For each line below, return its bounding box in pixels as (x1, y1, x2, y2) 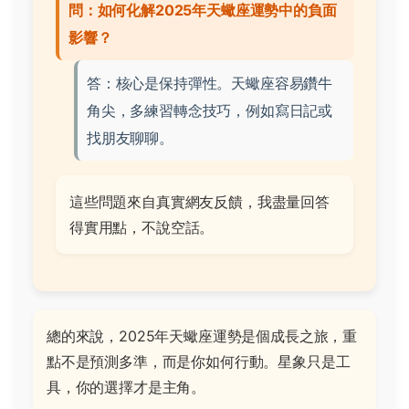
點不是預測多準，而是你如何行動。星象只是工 (47, 352, 351, 372)
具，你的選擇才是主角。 (47, 378, 206, 397)
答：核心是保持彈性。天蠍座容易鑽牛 (87, 74, 333, 93)
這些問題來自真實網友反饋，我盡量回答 (69, 193, 330, 212)
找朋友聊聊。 (87, 129, 173, 148)
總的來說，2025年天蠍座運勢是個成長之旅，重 (47, 327, 358, 346)
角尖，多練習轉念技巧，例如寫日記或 (87, 101, 333, 121)
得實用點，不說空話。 (69, 218, 215, 237)
